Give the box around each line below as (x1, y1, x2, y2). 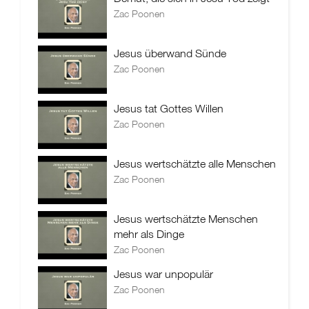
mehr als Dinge (114, 227, 184, 241)
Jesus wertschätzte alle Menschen (114, 157, 276, 170)
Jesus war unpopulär (114, 267, 213, 281)
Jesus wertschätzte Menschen (114, 212, 258, 226)
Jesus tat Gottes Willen (114, 101, 223, 115)
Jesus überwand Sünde (114, 46, 226, 60)
